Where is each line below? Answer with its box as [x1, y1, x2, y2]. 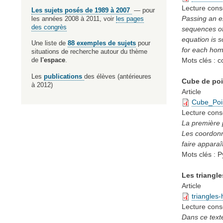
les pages [116, 14, 144, 22]
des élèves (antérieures [84, 72, 151, 80]
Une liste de [31, 39, 68, 47]
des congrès [31, 23, 67, 31]
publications [44, 72, 84, 80]
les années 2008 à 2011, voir [31, 14, 116, 22]
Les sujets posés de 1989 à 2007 [31, 6, 132, 14]
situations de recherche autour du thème [31, 48, 147, 56]
